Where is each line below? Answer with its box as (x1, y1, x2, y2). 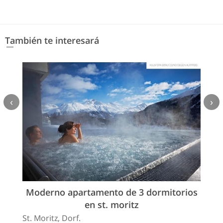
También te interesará (5, 34, 99, 46)
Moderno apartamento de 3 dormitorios (25, 186, 198, 198)
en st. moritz (84, 198, 139, 211)
